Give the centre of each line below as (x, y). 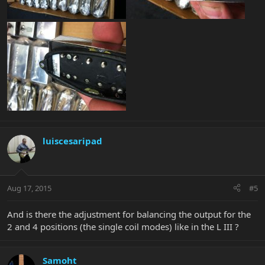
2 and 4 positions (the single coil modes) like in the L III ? (123, 226)
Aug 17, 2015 (29, 188)
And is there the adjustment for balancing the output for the (129, 214)
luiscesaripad (72, 141)
